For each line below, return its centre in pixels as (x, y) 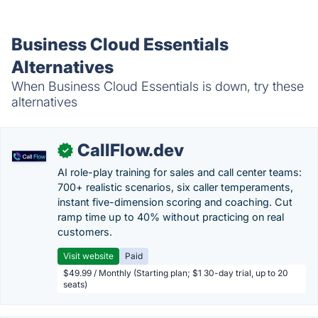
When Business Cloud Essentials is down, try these (158, 86)
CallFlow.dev (131, 150)
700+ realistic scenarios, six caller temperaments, (175, 187)
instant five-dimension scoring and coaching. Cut (175, 202)
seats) (75, 284)
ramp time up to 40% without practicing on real (171, 217)
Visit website (88, 256)
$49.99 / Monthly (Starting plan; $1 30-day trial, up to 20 (176, 273)
